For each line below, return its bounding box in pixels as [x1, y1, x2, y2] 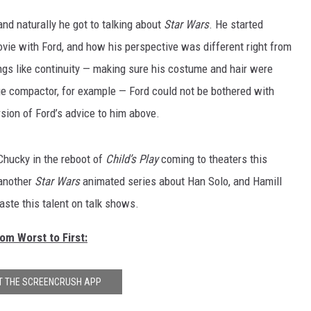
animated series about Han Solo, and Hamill [80, 174, 282, 188]
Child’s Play [106, 152, 158, 166]
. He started [209, 17, 263, 31]
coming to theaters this [158, 152, 267, 166]
